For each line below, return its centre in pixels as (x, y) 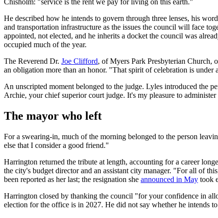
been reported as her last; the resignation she (72, 180)
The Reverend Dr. (33, 61)
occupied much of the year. (45, 45)
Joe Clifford (80, 61)
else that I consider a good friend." (56, 145)
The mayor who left (53, 116)
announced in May (169, 180)
